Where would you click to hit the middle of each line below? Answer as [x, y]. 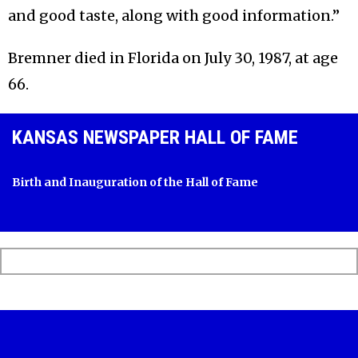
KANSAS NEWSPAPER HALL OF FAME [155, 138]
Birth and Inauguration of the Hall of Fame [135, 183]
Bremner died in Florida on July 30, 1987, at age [173, 58]
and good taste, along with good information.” [174, 16]
